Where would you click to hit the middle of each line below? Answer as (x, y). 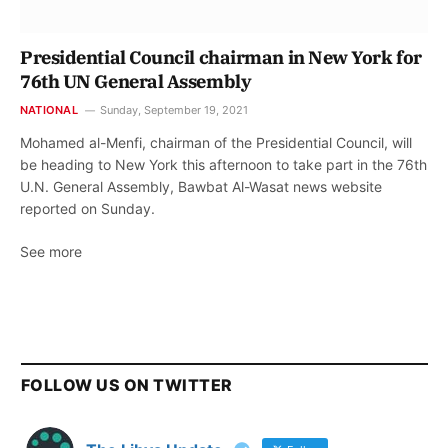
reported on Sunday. (87, 208)
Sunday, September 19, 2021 (173, 109)
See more (51, 251)
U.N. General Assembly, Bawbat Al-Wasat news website (201, 186)
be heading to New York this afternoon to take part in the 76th (223, 164)
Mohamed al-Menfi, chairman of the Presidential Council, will (216, 142)
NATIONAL (49, 109)
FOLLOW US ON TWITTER (127, 384)
